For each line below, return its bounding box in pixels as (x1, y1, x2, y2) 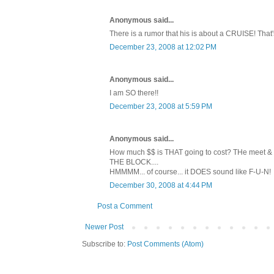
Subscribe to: (82, 240, 127, 249)
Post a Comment (97, 202, 152, 211)
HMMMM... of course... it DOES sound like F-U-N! (109, 168, 271, 177)
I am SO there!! (109, 89, 158, 98)
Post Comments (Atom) (127, 240, 204, 249)
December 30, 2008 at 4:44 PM (109, 181, 212, 190)
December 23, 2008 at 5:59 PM (109, 102, 212, 111)
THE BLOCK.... (109, 158, 158, 167)
